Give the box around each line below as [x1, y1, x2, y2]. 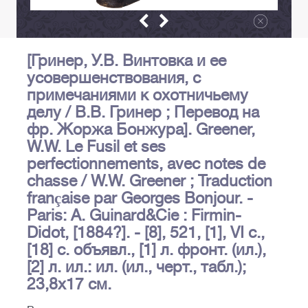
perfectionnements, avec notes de [27, 155, 265, 173]
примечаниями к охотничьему [27, 86, 248, 104]
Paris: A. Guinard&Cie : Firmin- [27, 206, 241, 225]
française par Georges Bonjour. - [27, 189, 253, 208]
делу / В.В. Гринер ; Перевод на [27, 103, 259, 122]
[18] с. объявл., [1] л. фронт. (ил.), [27, 241, 266, 259]
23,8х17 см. [27, 275, 111, 294]
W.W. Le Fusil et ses [27, 137, 166, 156]
